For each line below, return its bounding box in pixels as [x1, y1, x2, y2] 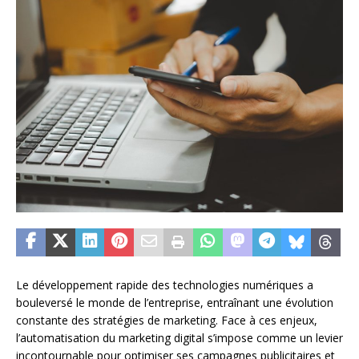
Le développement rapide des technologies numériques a [16, 277, 313, 293]
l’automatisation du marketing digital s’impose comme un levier [16, 330, 343, 346]
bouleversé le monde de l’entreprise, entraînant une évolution [16, 295, 333, 311]
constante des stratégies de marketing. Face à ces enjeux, [16, 313, 317, 329]
